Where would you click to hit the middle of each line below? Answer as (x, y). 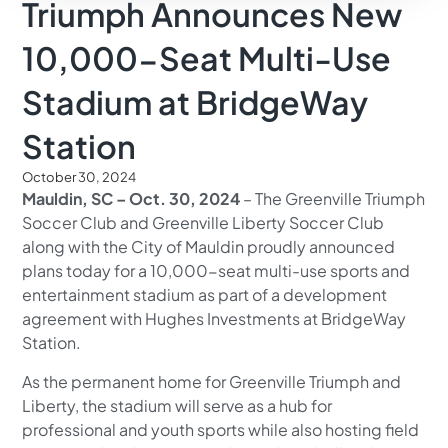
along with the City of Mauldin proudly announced (209, 247)
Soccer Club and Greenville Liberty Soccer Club (203, 223)
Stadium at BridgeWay (195, 102)
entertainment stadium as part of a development (205, 295)
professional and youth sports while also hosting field (221, 429)
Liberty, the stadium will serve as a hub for (177, 405)
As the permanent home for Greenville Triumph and (212, 381)
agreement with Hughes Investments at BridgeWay (214, 319)
